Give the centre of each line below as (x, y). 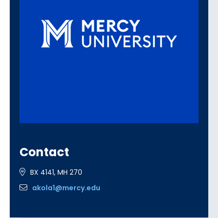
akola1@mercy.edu (66, 188)
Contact (44, 152)
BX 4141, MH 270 (56, 172)
